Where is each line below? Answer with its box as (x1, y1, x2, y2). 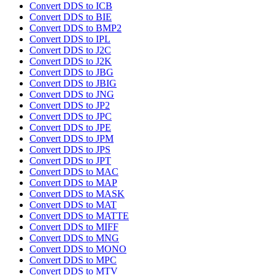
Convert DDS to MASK (29, 188, 125, 199)
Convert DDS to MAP (29, 177, 117, 188)
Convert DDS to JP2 (29, 100, 110, 111)
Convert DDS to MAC (29, 166, 118, 177)
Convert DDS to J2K (29, 56, 112, 67)
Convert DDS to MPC (29, 255, 117, 266)
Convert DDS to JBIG (29, 78, 117, 89)
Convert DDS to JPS (29, 144, 110, 155)
